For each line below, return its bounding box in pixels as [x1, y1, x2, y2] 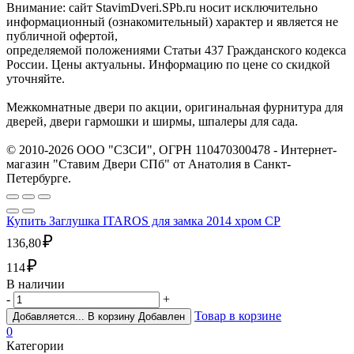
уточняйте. [6, 72, 65, 86]
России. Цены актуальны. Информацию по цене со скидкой [6, 58, 330, 72]
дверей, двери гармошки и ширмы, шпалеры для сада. [6, 115, 298, 129]
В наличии [6, 277, 65, 292]
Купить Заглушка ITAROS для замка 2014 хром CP [6, 214, 281, 228]
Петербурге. [6, 171, 71, 186]
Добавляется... [13, 311, 85, 323]
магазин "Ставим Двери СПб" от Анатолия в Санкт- [6, 157, 291, 171]
